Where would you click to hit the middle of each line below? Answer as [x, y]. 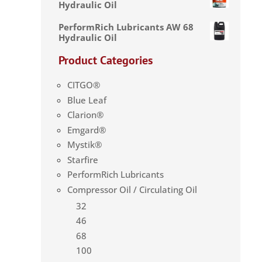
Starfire [83, 159]
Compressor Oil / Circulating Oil [132, 189]
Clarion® [85, 115]
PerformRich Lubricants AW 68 [126, 27]
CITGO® [84, 85]
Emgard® [87, 130]
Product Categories [106, 61]
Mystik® [85, 145]
